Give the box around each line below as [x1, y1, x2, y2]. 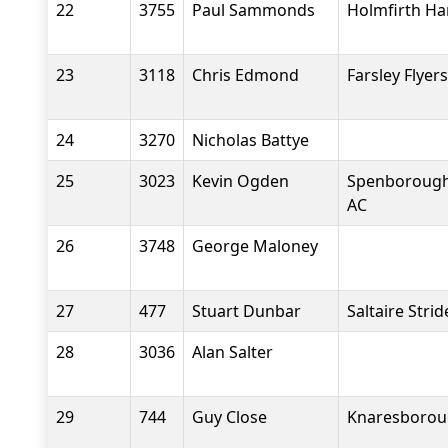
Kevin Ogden [192, 170, 289, 192]
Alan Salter [192, 341, 273, 363]
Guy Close [192, 406, 267, 428]
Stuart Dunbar [192, 300, 301, 322]
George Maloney [192, 235, 318, 257]
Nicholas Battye [192, 129, 309, 151]
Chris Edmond [192, 64, 299, 86]
